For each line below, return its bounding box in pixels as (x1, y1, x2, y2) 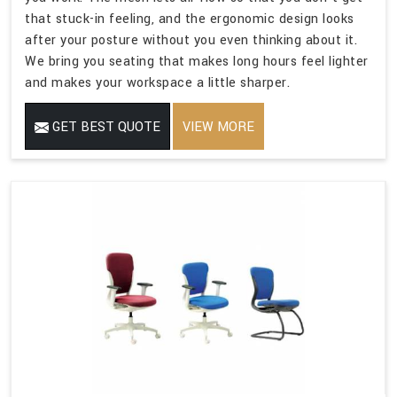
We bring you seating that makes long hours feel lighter (25, 51, 369, 71)
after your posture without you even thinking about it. (25, 30, 357, 50)
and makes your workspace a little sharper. (25, 73, 290, 92)
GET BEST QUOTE (49, 117, 160, 136)
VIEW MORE (183, 117, 254, 136)
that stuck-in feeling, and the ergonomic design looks (25, 9, 354, 28)
